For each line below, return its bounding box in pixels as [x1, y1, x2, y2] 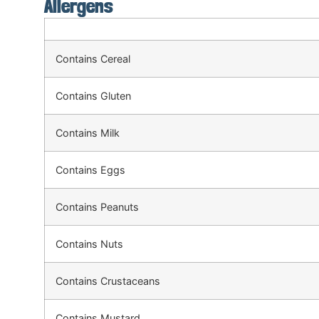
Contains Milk [56, 127, 120, 139]
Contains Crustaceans [56, 275, 160, 287]
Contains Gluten [56, 90, 131, 102]
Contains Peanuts [56, 201, 139, 213]
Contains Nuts [56, 238, 123, 250]
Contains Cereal [56, 53, 130, 65]
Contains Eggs [56, 164, 125, 176]
